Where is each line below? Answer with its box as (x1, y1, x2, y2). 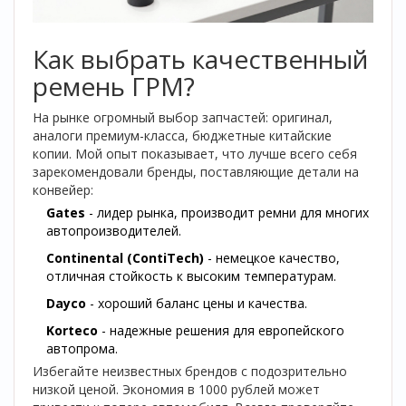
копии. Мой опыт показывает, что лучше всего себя (33, 145, 357, 162)
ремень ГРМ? (33, 69, 195, 103)
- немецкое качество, (204, 249, 340, 266)
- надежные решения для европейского (98, 322, 344, 339)
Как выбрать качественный (33, 42, 368, 76)
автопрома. (46, 340, 118, 357)
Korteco (46, 322, 98, 339)
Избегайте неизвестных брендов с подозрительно (33, 362, 347, 380)
